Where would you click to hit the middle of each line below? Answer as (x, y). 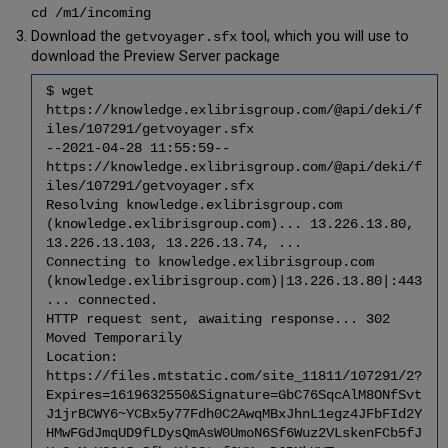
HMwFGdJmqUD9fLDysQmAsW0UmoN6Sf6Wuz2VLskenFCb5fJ (233, 433)
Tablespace (129, 395)
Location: (81, 357)
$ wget (69, 91)
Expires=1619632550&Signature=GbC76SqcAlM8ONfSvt (233, 395)
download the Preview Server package (155, 57)
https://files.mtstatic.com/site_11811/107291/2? (233, 376)
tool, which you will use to (322, 37)
